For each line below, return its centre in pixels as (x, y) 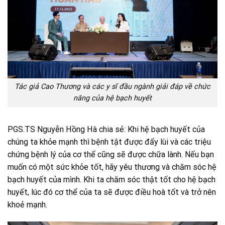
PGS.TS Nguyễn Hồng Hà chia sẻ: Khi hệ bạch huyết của (106, 130)
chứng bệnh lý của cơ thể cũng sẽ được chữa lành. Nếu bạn (111, 155)
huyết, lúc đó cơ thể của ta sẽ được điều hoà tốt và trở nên (112, 192)
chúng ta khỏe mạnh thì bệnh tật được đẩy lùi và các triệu (109, 142)
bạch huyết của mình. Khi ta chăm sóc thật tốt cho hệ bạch (111, 180)
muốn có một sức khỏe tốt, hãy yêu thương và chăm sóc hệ (112, 167)
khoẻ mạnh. (27, 205)
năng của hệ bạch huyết (113, 98)
